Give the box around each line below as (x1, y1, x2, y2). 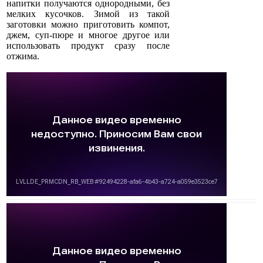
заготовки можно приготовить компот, (6, 19, 170, 30)
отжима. (6, 51, 39, 62)
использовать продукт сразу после (6, 41, 170, 51)
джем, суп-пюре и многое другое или (6, 30, 170, 41)
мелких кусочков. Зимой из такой (6, 9, 170, 19)
